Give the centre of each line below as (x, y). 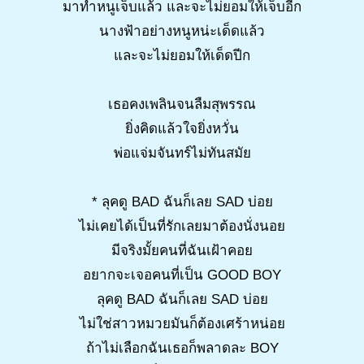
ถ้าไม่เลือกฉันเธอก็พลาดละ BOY (182, 348)
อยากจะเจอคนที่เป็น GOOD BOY (182, 275)
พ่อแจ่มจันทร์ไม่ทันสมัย (182, 153)
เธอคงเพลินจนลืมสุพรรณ (182, 104)
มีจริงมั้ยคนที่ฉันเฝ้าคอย (182, 250)
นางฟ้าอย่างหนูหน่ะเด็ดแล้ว (182, 31)
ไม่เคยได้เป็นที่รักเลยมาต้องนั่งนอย (182, 226)
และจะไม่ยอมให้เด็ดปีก (182, 55)
